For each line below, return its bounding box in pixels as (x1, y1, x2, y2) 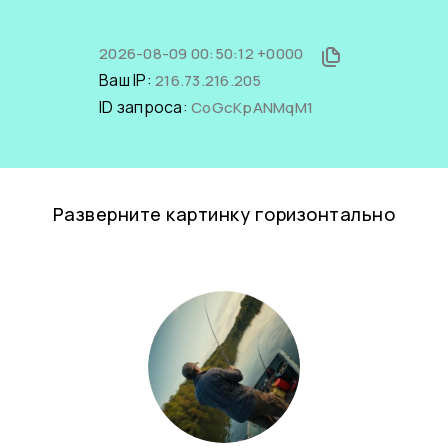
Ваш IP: (99, 69, 155, 91)
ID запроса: (99, 96, 191, 118)
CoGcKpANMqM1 (191, 97, 313, 118)
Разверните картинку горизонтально (52, 202, 396, 226)
